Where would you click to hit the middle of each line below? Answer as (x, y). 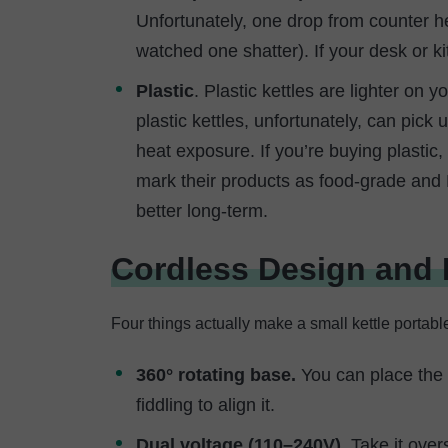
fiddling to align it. (205, 405)
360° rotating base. (216, 375)
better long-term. (202, 211)
